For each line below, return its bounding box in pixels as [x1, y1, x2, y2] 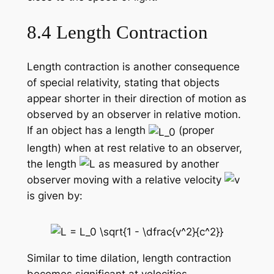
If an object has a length [26, 124, 149, 137]
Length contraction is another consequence [26, 61, 240, 73]
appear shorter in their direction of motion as [26, 92, 246, 105]
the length [26, 158, 80, 171]
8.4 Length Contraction [26, 21, 208, 43]
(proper [175, 124, 214, 137]
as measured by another [95, 158, 219, 171]
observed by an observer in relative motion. [26, 108, 241, 121]
